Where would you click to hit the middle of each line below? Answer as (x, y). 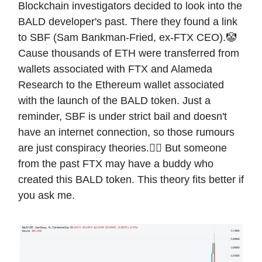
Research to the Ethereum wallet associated (121, 85)
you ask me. (46, 196)
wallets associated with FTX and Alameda (115, 69)
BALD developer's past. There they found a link (128, 22)
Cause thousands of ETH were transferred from (129, 54)
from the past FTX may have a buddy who (116, 164)
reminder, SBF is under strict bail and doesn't (123, 117)
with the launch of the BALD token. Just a (114, 101)
